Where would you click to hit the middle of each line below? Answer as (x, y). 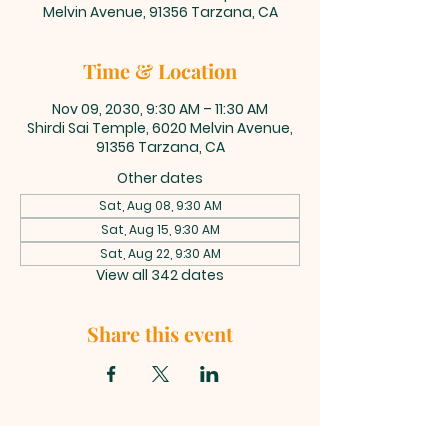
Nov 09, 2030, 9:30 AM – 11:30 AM (160, 109)
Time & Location (160, 70)
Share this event (160, 333)
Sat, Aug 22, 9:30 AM (160, 253)
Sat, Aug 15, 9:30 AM (160, 229)
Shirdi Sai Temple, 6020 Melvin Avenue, (160, 128)
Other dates (160, 178)
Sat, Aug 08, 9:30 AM (160, 205)
